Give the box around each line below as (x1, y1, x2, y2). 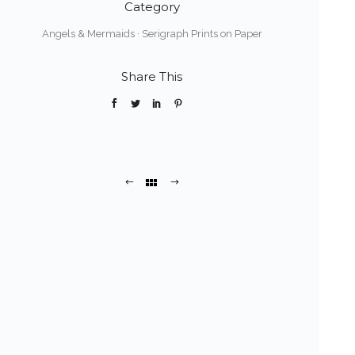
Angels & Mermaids (41, 28, 135, 40)
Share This (121, 69, 183, 84)
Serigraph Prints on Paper (141, 28, 262, 40)
